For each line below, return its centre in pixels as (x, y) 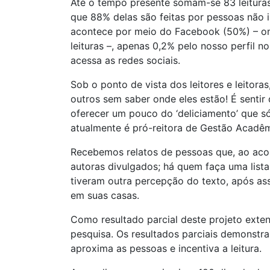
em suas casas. (105, 196)
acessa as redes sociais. (125, 61)
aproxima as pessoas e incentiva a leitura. (166, 249)
